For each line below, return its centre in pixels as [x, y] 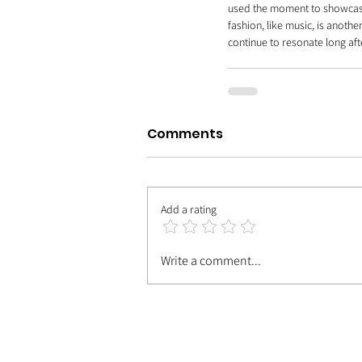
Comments [185, 134]
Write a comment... [211, 261]
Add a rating [189, 209]
